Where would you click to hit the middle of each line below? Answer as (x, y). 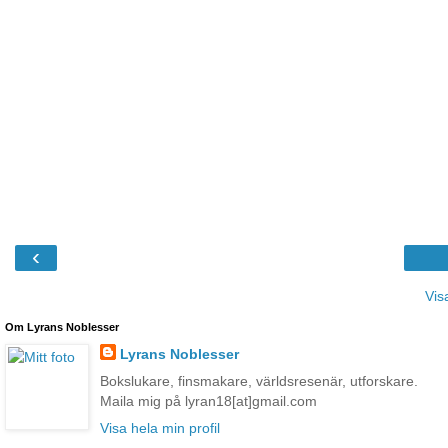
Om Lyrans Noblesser (62, 326)
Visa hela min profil (159, 428)
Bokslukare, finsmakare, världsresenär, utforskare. (258, 380)
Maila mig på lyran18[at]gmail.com (208, 400)
